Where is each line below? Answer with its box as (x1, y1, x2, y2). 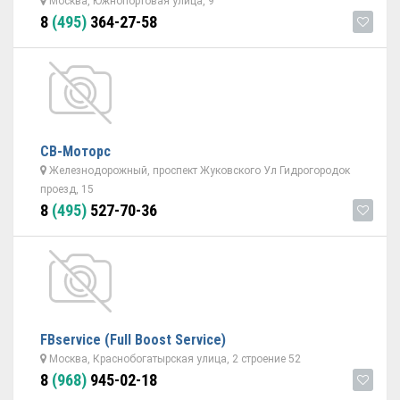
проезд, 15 (40, 183, 94, 196)
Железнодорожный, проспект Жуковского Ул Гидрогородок (46, 164, 350, 177)
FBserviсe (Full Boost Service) (40, 331, 226, 348)
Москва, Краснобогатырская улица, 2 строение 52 (46, 353, 301, 365)
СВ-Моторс (40, 143, 111, 160)
